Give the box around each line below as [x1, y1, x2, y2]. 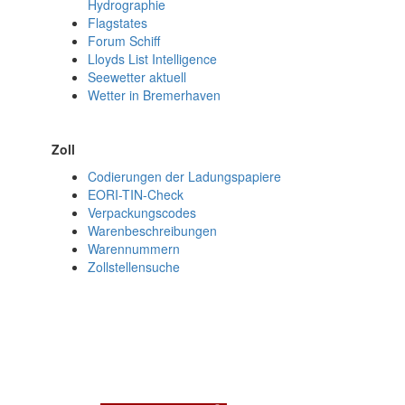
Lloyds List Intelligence [88, 50, 218, 68]
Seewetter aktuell [88, 68, 187, 86]
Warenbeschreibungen [88, 221, 218, 240]
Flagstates [88, 14, 148, 32]
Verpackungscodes [88, 203, 197, 221]
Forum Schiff [88, 32, 161, 50]
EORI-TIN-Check [88, 185, 184, 203]
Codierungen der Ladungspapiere [88, 167, 282, 185]
